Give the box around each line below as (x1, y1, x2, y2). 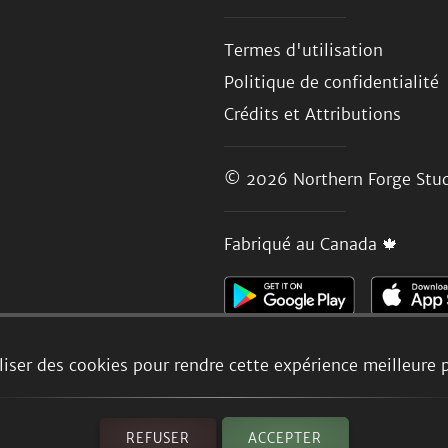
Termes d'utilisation (224, 40, 383, 60)
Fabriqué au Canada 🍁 (224, 234, 398, 254)
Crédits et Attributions (224, 104, 401, 124)
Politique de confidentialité (224, 72, 439, 92)
